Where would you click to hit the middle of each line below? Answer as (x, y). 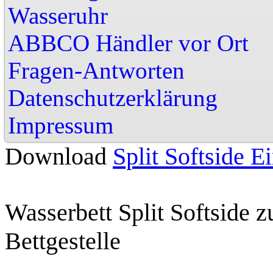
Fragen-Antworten (96, 70)
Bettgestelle (63, 241)
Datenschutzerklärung (113, 98)
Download (59, 156)
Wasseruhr (58, 16)
